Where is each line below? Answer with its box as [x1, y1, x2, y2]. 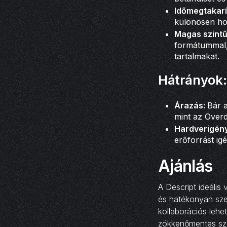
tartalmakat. [174, 51, 219, 61]
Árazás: [174, 100, 207, 111]
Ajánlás [158, 156, 213, 176]
